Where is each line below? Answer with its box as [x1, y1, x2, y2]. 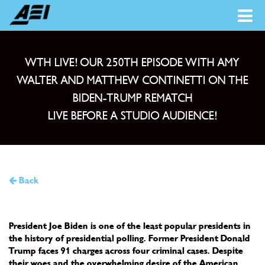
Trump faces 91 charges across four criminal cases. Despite [9, 245, 243, 257]
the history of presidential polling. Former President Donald [9, 233, 250, 244]
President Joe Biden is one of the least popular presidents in [9, 221, 251, 232]
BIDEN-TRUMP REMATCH [72, 91, 193, 105]
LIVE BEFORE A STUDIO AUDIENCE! [48, 109, 217, 123]
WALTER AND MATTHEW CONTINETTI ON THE [17, 73, 248, 88]
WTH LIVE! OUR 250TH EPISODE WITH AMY [25, 56, 240, 70]
